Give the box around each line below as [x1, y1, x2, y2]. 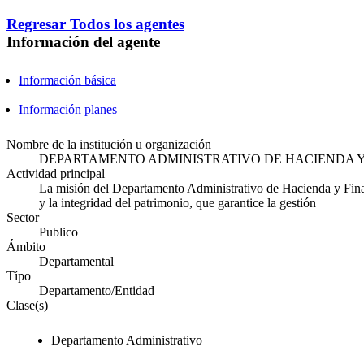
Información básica [19, 73, 116, 88]
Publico [39, 225, 78, 240]
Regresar [6, 15, 70, 32]
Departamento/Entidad [39, 284, 154, 298]
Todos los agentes [70, 15, 184, 32]
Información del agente [6, 32, 160, 50]
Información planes [19, 102, 117, 117]
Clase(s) [6, 298, 48, 313]
